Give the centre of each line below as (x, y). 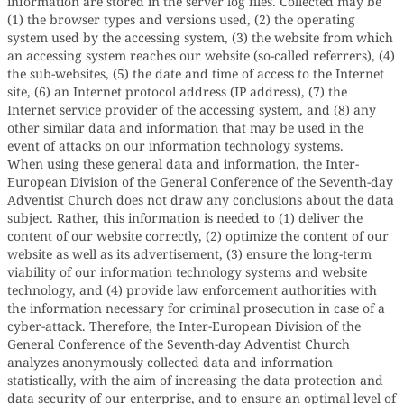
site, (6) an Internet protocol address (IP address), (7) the (177, 92)
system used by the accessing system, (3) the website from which (200, 37)
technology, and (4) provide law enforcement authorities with (192, 290)
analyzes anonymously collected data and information (170, 362)
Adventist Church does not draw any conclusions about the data (201, 200)
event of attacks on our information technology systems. (175, 146)
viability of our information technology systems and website (187, 272)
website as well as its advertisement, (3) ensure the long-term (189, 254)
